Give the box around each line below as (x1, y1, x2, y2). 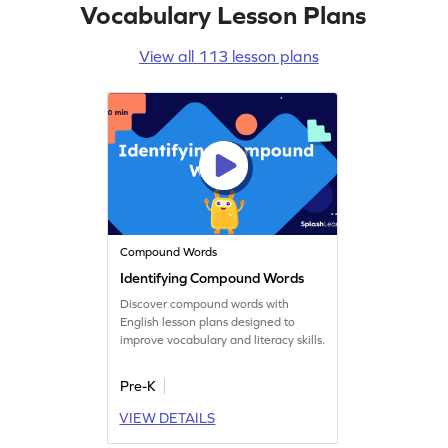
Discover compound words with (120, 296, 290, 311)
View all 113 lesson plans (138, 46, 319, 65)
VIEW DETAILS (119, 409, 216, 426)
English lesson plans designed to (120, 314, 296, 329)
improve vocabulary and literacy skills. (120, 332, 326, 347)
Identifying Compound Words (120, 269, 305, 286)
